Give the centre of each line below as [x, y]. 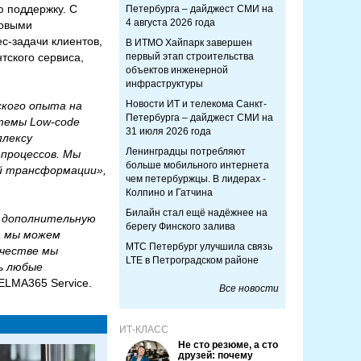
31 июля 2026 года [168, 131]
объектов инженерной [177, 70]
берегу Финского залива [180, 226]
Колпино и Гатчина [169, 193]
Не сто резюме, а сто [228, 345]
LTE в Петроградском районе [192, 260]
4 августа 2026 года [170, 23]
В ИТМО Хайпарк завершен [189, 43]
